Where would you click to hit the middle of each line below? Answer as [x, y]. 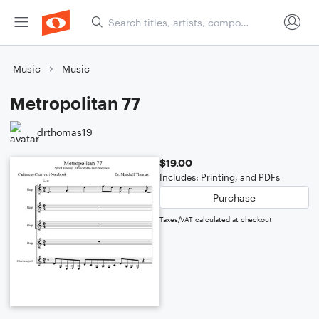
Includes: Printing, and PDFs [220, 177]
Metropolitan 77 [75, 103]
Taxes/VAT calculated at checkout [216, 219]
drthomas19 [65, 132]
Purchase [234, 197]
